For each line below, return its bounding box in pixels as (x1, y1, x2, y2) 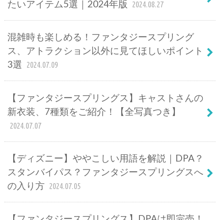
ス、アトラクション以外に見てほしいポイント (7, 45, 203, 56)
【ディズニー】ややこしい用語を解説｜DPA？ (7, 152, 204, 164)
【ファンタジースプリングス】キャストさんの (7, 91, 203, 103)
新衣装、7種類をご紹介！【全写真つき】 (7, 105, 181, 117)
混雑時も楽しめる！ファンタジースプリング (7, 31, 194, 43)
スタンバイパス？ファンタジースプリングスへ (7, 166, 203, 178)
